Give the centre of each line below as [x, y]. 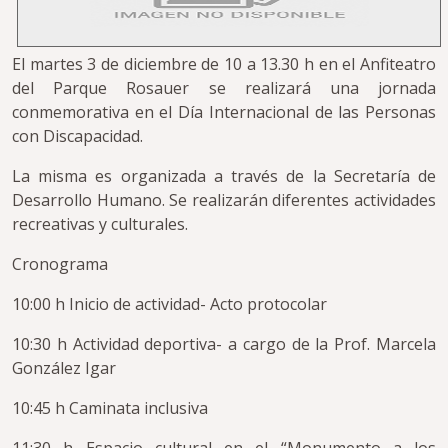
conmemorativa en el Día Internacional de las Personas [224, 112]
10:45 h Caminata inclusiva [112, 408]
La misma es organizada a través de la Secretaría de [224, 176]
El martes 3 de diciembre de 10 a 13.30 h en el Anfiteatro [224, 64]
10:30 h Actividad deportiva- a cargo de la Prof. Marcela [224, 344]
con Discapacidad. [79, 136]
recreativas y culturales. [102, 224]
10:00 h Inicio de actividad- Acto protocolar [171, 304]
